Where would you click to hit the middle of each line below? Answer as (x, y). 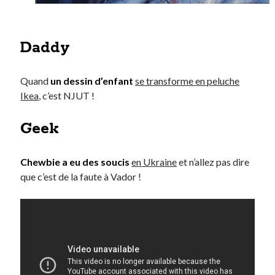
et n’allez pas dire (213, 162)
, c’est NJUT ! (67, 96)
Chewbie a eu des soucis (75, 162)
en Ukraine (154, 162)
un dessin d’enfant (91, 81)
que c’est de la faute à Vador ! (81, 177)
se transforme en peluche (188, 81)
